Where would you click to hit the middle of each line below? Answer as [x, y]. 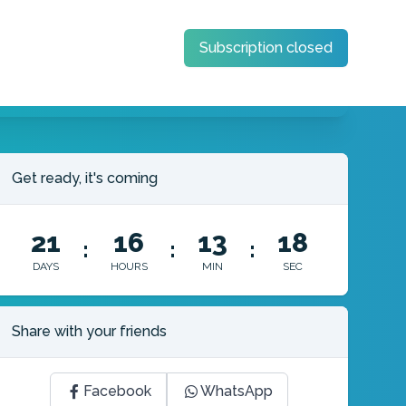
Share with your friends [90, 332]
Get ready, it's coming [85, 179]
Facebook [118, 391]
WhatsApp [237, 391]
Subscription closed [266, 47]
